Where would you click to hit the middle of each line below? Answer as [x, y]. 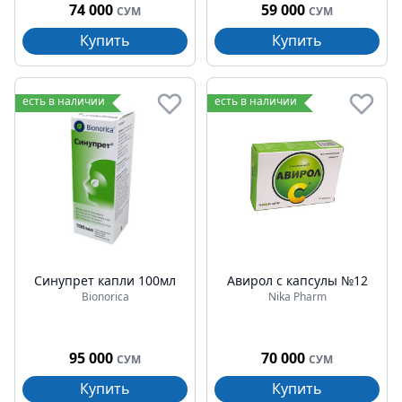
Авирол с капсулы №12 [297, 280]
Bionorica [105, 297]
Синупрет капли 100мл [105, 280]
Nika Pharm [297, 297]
